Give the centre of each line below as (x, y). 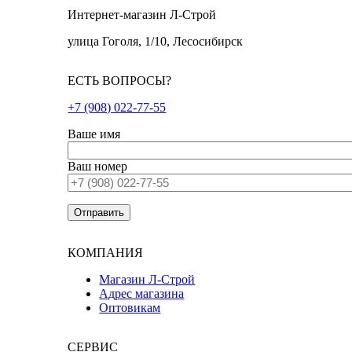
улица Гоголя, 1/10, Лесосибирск (156, 42)
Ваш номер (98, 167)
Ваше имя (94, 134)
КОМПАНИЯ (106, 253)
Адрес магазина (142, 294)
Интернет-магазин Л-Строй (142, 15)
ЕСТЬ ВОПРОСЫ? (120, 81)
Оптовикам (130, 308)
